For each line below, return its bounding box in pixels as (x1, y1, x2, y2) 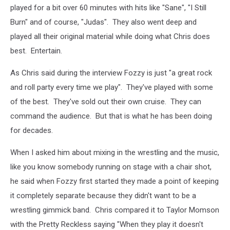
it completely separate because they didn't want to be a (10, 190, 196, 200)
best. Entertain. (10, 46, 62, 55)
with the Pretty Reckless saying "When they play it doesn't (10, 219, 203, 229)
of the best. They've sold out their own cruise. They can (10, 97, 201, 106)
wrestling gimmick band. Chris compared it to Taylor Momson (10, 205, 219, 215)
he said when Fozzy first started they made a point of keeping (10, 176, 219, 186)
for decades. (10, 125, 53, 135)
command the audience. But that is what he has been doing (10, 111, 212, 121)
